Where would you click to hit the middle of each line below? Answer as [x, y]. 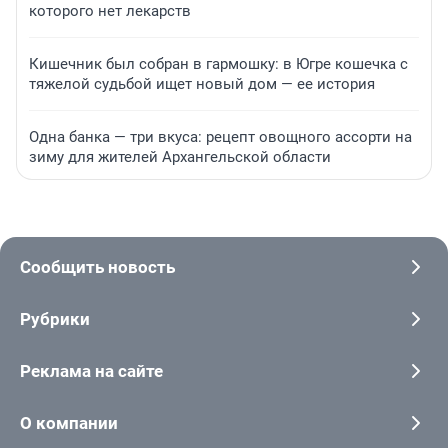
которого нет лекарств [110, 11]
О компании [69, 422]
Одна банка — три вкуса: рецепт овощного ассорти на [220, 137]
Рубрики [55, 318]
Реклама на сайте [91, 370]
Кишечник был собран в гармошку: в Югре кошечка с [218, 64]
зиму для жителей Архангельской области [180, 157]
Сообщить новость [97, 266]
